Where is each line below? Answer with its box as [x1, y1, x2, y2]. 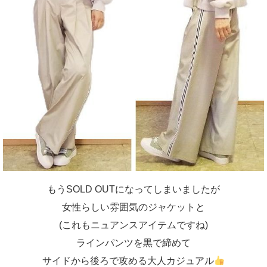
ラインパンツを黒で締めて [76, 238, 191, 248]
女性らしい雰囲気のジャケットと [62, 202, 205, 212]
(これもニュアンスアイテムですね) [59, 220, 208, 230]
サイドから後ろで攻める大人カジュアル [42, 256, 214, 266]
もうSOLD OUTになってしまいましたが [47, 184, 220, 194]
